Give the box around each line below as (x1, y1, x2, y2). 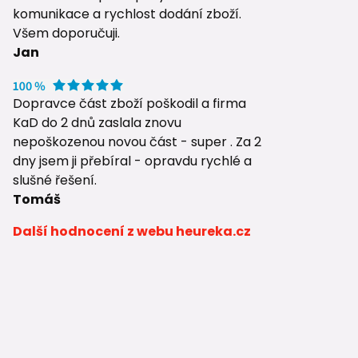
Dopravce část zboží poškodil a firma (13, 93, 246, 113)
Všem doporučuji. (13, 23, 120, 42)
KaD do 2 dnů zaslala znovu (13, 113, 181, 132)
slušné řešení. (13, 170, 97, 189)
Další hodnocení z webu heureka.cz (13, 221, 251, 241)
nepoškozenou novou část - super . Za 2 (13, 132, 261, 151)
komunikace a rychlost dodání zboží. (13, 4, 241, 23)
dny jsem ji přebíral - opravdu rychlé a (13, 151, 252, 170)
